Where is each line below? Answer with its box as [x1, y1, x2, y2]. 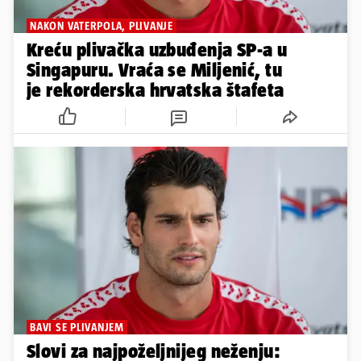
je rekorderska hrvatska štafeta [27, 79, 284, 101]
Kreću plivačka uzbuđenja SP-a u [27, 39, 288, 60]
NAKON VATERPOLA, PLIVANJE [30, 19, 173, 32]
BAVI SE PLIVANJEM [30, 320, 124, 334]
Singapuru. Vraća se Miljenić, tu [27, 59, 283, 81]
